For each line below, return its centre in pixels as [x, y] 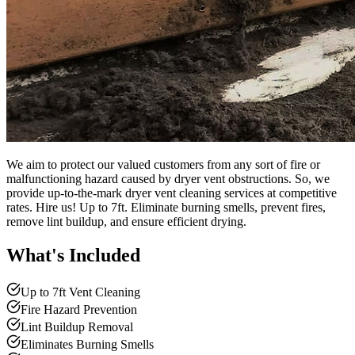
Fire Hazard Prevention [79, 309]
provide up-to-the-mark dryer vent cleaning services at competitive [172, 193]
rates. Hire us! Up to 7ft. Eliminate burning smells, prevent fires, [166, 207]
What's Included [73, 255]
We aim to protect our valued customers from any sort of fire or [163, 164]
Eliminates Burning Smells [87, 344]
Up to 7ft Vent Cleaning [80, 292]
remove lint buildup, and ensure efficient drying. [126, 221]
